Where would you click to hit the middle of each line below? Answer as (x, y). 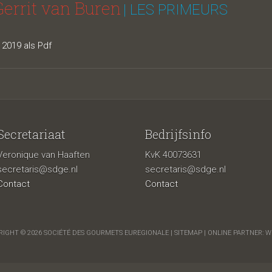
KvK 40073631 (173, 155)
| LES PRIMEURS (175, 10)
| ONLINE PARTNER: (233, 233)
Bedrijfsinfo (178, 134)
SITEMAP (188, 233)
